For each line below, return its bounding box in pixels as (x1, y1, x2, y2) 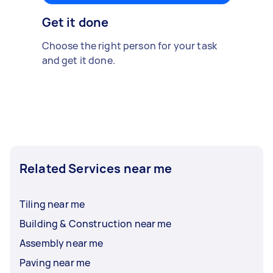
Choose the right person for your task (41, 38, 218, 52)
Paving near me (19, 255, 91, 269)
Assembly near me (19, 236, 104, 250)
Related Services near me (19, 160, 172, 177)
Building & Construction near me (19, 216, 172, 230)
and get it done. (41, 53, 115, 67)
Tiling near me (19, 197, 85, 211)
